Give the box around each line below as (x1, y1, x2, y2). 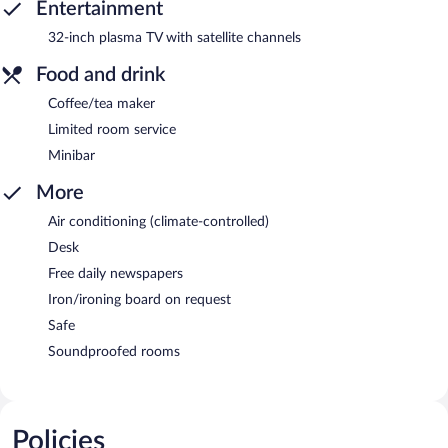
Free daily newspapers (48, 266, 183, 281)
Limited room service (48, 122, 176, 137)
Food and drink (36, 64, 165, 85)
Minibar (48, 148, 95, 163)
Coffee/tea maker (48, 96, 155, 111)
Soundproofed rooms (48, 344, 180, 359)
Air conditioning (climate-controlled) (48, 214, 269, 229)
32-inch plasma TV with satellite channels (48, 30, 301, 45)
